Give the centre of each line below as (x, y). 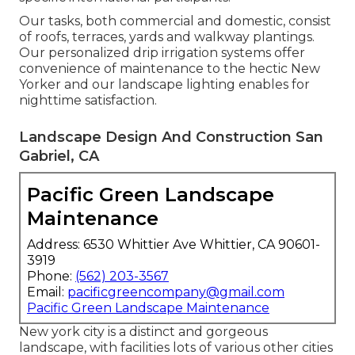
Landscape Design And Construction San (171, 137)
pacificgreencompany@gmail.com (176, 292)
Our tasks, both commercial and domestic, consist (175, 21)
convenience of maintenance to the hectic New (170, 68)
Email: (47, 292)
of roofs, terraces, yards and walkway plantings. (167, 36)
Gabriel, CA (59, 156)
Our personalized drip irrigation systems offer (162, 52)
